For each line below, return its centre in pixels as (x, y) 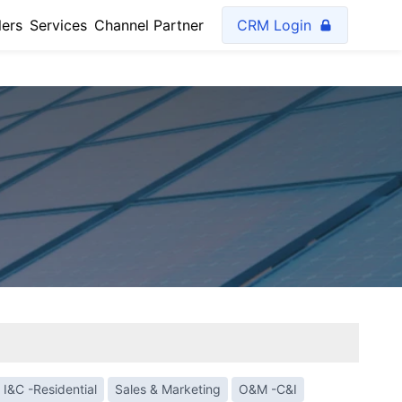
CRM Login (274, 25)
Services (58, 25)
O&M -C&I (268, 389)
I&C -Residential (50, 389)
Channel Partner (149, 25)
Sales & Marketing (168, 389)
